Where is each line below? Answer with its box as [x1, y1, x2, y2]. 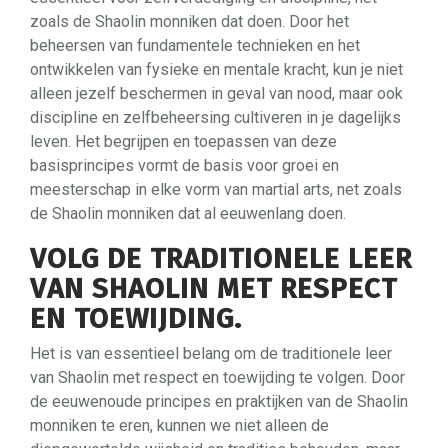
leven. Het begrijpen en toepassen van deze [30, 131, 337, 151]
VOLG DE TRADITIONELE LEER [30, 241, 412, 275]
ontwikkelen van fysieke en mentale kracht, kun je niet [30, 59, 403, 79]
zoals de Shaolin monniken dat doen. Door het [30, 11, 349, 31]
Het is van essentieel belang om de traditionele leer [30, 343, 392, 363]
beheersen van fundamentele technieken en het [30, 35, 360, 55]
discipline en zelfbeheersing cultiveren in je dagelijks [30, 107, 401, 127]
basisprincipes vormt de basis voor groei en [30, 155, 339, 175]
